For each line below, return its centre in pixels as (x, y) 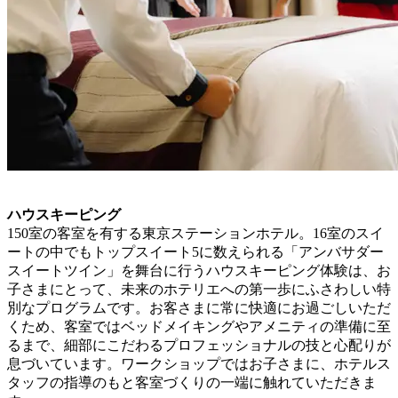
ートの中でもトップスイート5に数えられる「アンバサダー (195, 251)
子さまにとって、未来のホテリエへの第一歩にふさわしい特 (199, 289)
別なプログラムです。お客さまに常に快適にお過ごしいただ (199, 307)
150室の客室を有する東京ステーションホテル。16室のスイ (195, 233)
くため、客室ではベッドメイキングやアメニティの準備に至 (199, 326)
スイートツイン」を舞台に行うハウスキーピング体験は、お (199, 270)
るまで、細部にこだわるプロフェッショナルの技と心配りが (199, 345)
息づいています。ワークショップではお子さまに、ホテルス (199, 363)
